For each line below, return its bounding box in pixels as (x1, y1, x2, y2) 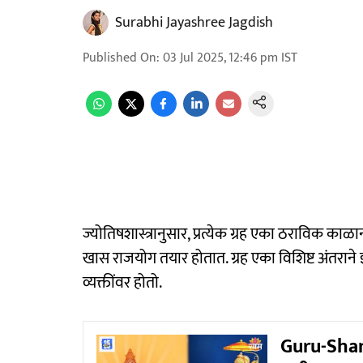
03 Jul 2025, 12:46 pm (163, 47, 278, 69)
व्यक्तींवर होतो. (83, 269, 162, 297)
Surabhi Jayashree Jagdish (115, 11, 273, 35)
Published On (83, 47, 156, 69)
